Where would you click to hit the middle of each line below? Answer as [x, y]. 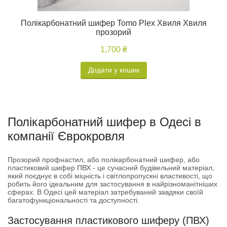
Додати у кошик [113, 70]
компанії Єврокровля [66, 136]
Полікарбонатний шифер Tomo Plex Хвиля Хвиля [113, 23]
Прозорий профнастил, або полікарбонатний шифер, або [104, 160]
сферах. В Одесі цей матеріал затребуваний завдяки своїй [105, 192]
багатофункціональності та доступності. [73, 200]
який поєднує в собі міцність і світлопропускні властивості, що [110, 176]
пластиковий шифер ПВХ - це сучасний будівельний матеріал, [111, 168]
